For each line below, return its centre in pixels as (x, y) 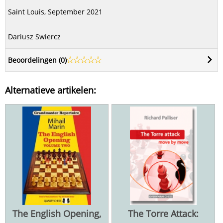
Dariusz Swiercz (34, 36)
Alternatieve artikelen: (51, 90)
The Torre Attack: (163, 213)
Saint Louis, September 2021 (55, 11)
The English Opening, (57, 213)
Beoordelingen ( (34, 60)
